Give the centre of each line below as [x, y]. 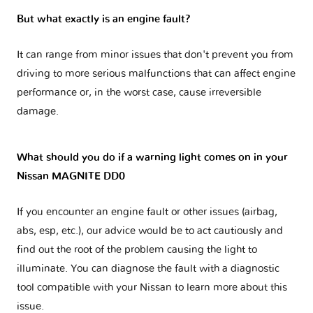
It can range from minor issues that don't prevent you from [155, 55]
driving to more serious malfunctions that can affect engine [156, 74]
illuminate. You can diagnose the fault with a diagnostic [148, 269]
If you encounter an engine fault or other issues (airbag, [147, 212]
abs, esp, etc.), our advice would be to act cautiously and [150, 231]
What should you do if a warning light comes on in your [152, 158]
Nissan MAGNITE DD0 [71, 177]
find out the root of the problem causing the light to [137, 250]
